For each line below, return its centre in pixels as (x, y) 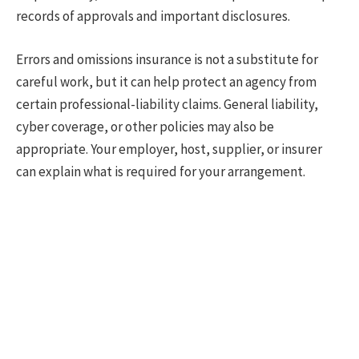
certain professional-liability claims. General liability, (167, 104)
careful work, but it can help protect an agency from (166, 81)
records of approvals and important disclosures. (153, 16)
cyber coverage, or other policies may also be (145, 126)
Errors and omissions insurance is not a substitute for (167, 59)
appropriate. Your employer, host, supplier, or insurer (169, 149)
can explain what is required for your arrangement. (161, 171)
